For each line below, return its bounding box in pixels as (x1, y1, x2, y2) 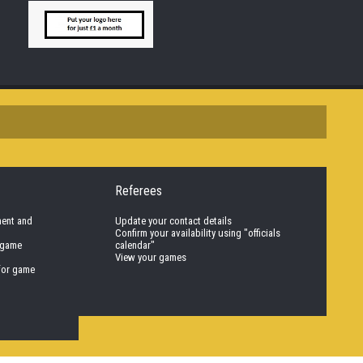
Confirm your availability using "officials (114, 227, 280, 240)
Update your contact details (114, 215, 232, 228)
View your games (114, 251, 186, 264)
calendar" (114, 239, 155, 252)
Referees (114, 183, 162, 199)
